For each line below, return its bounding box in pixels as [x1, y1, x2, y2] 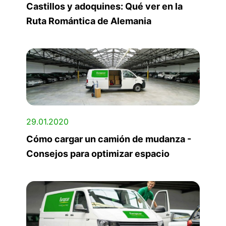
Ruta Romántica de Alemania [26, 15, 151, 26]
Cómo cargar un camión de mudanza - [26, 133, 191, 144]
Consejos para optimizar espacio [26, 148, 169, 159]
